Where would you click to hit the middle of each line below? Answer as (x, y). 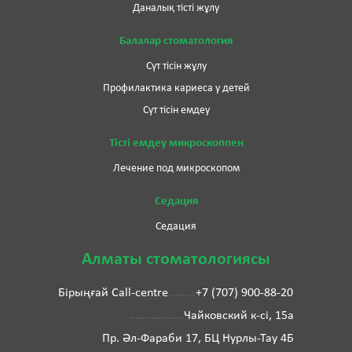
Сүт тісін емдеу (176, 110)
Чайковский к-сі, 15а (239, 315)
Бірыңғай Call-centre (113, 293)
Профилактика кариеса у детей (176, 88)
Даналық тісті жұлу (176, 8)
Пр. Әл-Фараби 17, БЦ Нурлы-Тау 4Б (198, 338)
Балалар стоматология (176, 41)
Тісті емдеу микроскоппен (176, 143)
